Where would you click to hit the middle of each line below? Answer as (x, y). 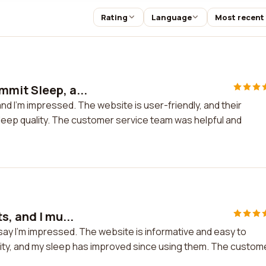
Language (171, 17)
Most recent (240, 17)
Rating (114, 17)
